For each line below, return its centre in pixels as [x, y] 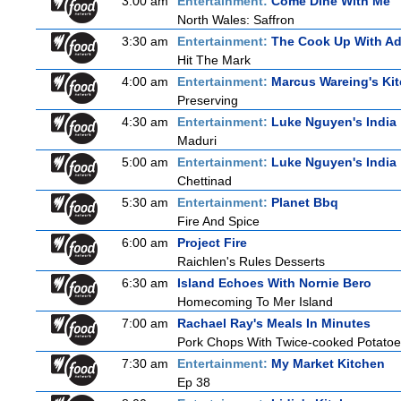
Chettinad [205, 181]
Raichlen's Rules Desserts [251, 261]
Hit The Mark [214, 60]
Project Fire [212, 243]
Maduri [197, 141]
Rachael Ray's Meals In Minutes [274, 323]
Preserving [208, 100]
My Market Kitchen [328, 363]
